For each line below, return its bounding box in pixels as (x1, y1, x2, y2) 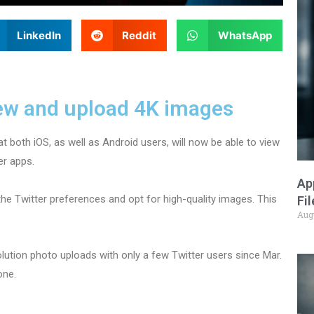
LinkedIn (16, 29, 61, 43)
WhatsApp (217, 29, 272, 43)
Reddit (122, 29, 156, 43)
